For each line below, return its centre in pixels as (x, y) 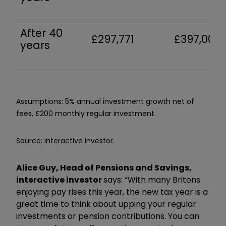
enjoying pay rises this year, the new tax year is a (112, 192)
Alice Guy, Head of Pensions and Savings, (104, 167)
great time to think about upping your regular (106, 204)
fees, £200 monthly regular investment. (86, 113)
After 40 (41, 33)
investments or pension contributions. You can (108, 216)
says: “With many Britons (152, 180)
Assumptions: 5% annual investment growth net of (105, 101)
